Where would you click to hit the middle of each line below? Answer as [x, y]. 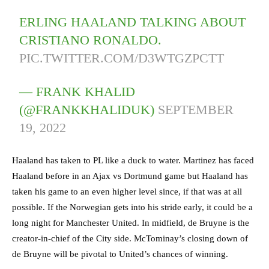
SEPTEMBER [196, 110]
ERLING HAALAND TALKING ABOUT [133, 22]
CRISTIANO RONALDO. [91, 40]
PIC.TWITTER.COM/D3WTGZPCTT [122, 58]
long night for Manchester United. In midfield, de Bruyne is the [131, 223]
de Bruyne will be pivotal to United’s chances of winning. [120, 254]
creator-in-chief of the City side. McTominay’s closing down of [130, 239]
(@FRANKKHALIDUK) [89, 110]
